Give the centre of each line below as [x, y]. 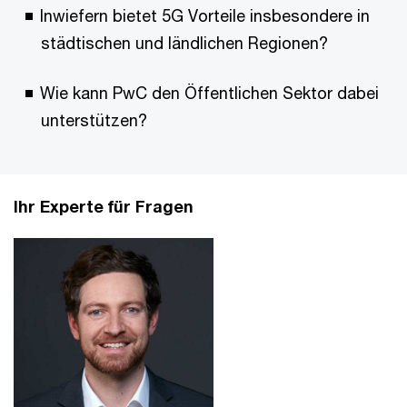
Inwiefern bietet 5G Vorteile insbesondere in [205, 15]
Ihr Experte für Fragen [104, 206]
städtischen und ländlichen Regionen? [184, 43]
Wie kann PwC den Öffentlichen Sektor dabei [209, 93]
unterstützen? [94, 120]
